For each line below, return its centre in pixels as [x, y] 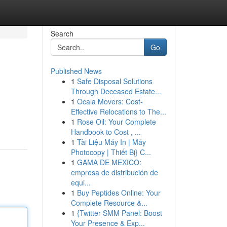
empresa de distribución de [114, 172]
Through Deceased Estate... [116, 91]
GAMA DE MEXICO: [109, 162]
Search [62, 33]
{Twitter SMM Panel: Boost [119, 213]
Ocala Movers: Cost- [110, 101]
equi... [81, 182]
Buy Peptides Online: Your [119, 193]
